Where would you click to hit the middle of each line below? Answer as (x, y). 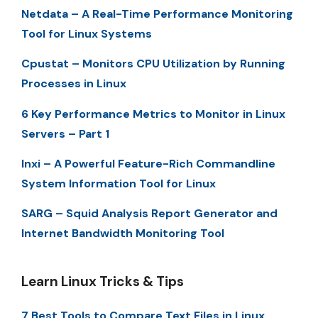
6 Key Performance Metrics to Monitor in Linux (153, 114)
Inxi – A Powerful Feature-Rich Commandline (148, 164)
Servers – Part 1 (65, 133)
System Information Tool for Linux (119, 184)
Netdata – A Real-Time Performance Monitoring (157, 13)
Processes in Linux (74, 84)
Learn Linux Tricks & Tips (103, 282)
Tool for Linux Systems (87, 33)
